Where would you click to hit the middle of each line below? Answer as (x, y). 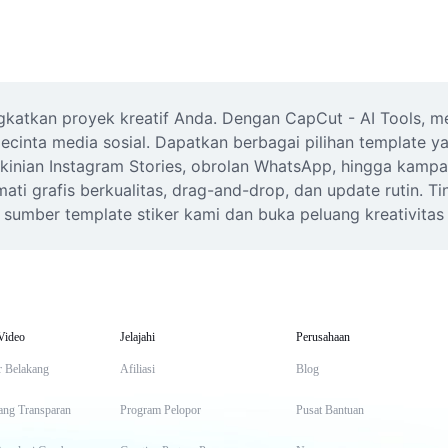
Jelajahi (137, 337)
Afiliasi (137, 369)
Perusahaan (323, 337)
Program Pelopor (160, 410)
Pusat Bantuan (330, 410)
